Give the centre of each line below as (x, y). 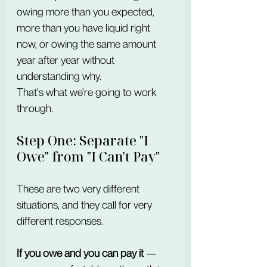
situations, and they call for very (86, 205)
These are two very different (79, 189)
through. (35, 108)
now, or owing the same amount (88, 44)
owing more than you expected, (87, 12)
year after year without (67, 60)
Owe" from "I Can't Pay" (88, 156)
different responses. (60, 221)
